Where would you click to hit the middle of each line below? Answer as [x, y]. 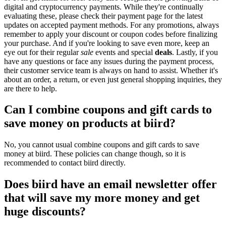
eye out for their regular [42, 52]
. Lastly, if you [195, 52]
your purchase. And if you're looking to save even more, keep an [107, 43]
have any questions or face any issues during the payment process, [109, 61]
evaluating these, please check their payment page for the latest [103, 16]
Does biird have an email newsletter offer [110, 184]
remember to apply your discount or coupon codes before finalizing [111, 34]
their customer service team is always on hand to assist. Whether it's [111, 70]
